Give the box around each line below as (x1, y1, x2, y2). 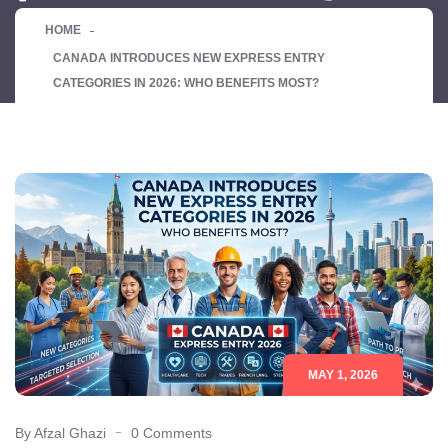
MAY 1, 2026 (308, 367, 378, 382)
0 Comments (131, 424, 212, 441)
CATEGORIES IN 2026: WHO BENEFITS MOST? (53, 76, 319, 91)
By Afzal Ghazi (15, 424, 106, 441)
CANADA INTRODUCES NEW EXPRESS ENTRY (53, 51, 325, 66)
